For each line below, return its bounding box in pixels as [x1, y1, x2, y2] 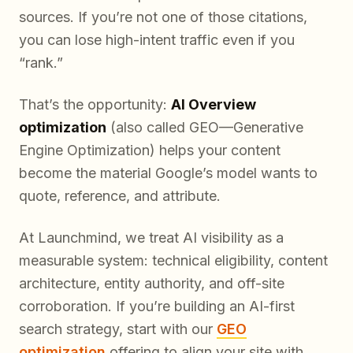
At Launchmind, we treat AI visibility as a [19, 229, 284, 247]
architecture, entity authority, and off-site [19, 275, 284, 292]
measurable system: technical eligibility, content [19, 252, 328, 269]
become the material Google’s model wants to [19, 165, 318, 182]
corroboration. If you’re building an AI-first [19, 298, 295, 315]
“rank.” [19, 54, 63, 72]
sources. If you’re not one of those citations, [19, 9, 307, 26]
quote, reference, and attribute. [19, 188, 221, 205]
